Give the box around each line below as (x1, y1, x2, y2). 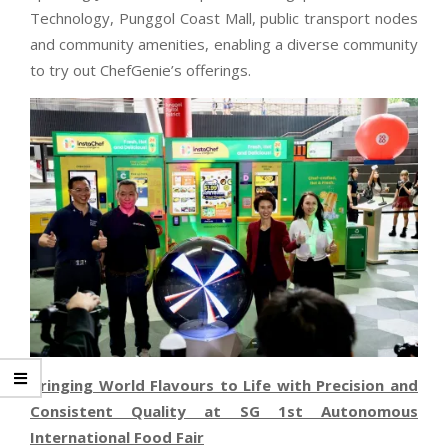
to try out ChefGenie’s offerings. (30, 60, 251, 81)
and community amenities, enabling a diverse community (30, 34, 418, 55)
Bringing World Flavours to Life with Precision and (30, 374, 418, 395)
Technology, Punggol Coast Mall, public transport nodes (30, 8, 418, 29)
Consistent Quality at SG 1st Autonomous (30, 400, 418, 421)
